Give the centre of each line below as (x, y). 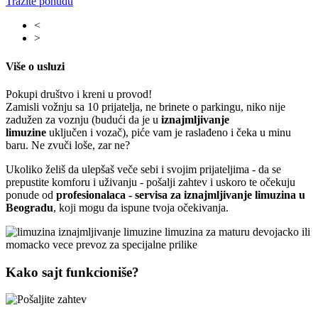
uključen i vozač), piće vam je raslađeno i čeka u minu (169, 132)
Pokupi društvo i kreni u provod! (79, 94)
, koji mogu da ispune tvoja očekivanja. (141, 208)
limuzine (26, 132)
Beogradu (29, 208)
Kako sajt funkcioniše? (72, 272)
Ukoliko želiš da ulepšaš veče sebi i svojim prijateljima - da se (143, 169)
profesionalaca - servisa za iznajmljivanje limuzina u (181, 195)
